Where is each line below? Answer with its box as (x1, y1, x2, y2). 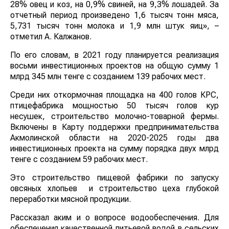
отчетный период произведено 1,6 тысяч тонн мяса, (10, 10, 219, 20)
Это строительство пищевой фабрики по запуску (10, 172, 219, 182)
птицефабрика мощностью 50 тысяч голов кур (10, 100, 219, 110)
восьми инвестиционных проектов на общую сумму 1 (10, 60, 219, 71)
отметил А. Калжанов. (10, 31, 91, 41)
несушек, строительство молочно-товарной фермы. (10, 111, 219, 121)
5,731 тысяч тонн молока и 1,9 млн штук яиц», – (10, 20, 219, 31)
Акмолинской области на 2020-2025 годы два (10, 132, 219, 143)
